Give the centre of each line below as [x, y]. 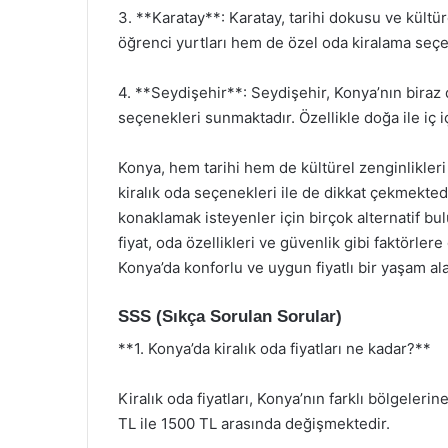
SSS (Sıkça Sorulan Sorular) [230, 316]
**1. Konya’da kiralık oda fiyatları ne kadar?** [274, 348]
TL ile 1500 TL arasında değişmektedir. [254, 423]
